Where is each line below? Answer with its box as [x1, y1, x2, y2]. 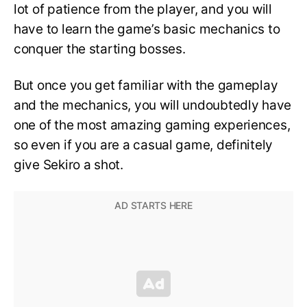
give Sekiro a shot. [14, 157, 127, 173]
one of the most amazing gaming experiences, [14, 117, 291, 134]
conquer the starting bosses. [14, 41, 192, 58]
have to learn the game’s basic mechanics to [14, 21, 280, 38]
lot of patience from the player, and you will [14, 1, 272, 18]
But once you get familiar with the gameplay [14, 77, 278, 94]
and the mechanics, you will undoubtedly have [14, 97, 292, 114]
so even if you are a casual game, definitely [14, 137, 273, 153]
